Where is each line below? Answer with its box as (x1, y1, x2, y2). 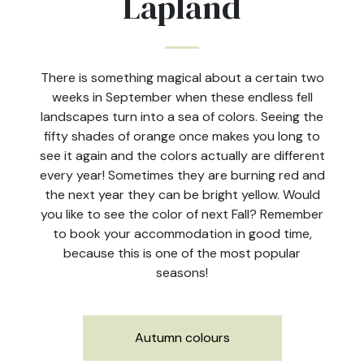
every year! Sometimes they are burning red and (39, 167, 325, 184)
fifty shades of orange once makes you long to (44, 128, 320, 145)
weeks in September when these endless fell (51, 89, 313, 106)
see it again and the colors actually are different (39, 147, 325, 164)
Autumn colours (134, 329, 230, 346)
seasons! (156, 264, 208, 281)
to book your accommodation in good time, (52, 225, 312, 242)
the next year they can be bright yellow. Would (44, 186, 320, 203)
